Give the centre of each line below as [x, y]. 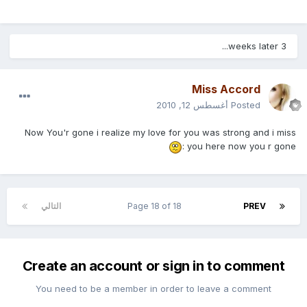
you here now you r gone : [244, 146]
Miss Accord [229, 89]
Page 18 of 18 [157, 206]
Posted [248, 105]
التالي [54, 206]
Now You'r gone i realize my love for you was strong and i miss [163, 133]
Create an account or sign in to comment [156, 266]
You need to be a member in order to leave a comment [156, 289]
